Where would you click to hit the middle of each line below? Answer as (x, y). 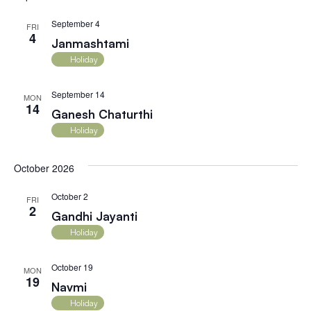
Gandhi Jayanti (94, 217)
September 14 (78, 94)
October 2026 (44, 168)
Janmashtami (90, 44)
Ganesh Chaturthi (102, 115)
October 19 (72, 267)
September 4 (75, 24)
